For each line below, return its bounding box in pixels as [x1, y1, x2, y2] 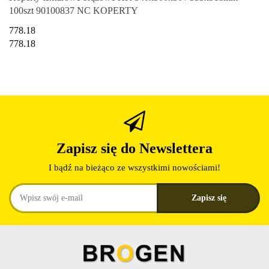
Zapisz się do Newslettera [56, 141, 213, 157]
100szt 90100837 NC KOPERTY [9, 5, 138, 16]
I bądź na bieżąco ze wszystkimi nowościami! [49, 163, 220, 173]
